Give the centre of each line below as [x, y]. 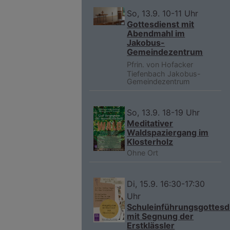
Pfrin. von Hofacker [160, 65]
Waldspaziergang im [168, 133]
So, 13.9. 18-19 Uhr [164, 113]
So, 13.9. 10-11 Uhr [163, 14]
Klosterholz [150, 142]
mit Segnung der [160, 216]
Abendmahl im [156, 34]
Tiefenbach [146, 74]
